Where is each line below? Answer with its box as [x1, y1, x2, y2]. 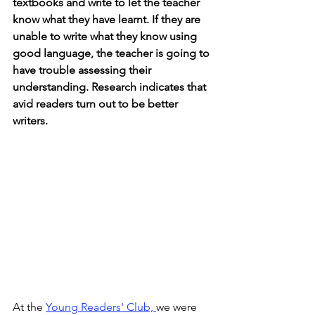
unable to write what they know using [13, 30, 200, 43]
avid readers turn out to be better [13, 97, 181, 110]
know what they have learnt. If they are [13, 13, 203, 26]
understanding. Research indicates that [13, 80, 209, 94]
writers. [13, 114, 48, 127]
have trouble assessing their [13, 63, 154, 77]
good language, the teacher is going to [13, 46, 212, 60]
